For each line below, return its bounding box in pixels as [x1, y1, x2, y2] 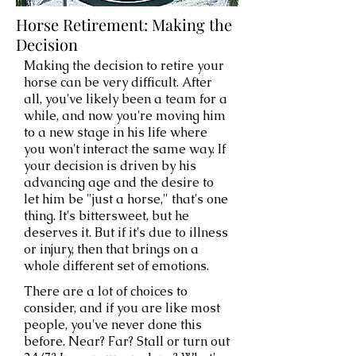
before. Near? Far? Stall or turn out [24, 333, 230, 350]
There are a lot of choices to [24, 283, 188, 300]
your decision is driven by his [24, 157, 196, 174]
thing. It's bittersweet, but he [24, 207, 189, 224]
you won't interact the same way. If [24, 141, 226, 157]
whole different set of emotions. [24, 257, 209, 274]
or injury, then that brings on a [24, 241, 199, 257]
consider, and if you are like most [24, 300, 220, 316]
